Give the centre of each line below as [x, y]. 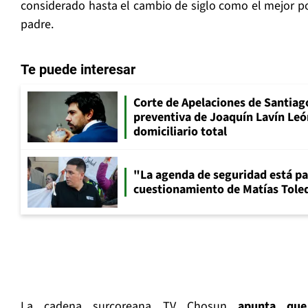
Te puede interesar [78, 70]
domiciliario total [180, 131]
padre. [37, 25]
